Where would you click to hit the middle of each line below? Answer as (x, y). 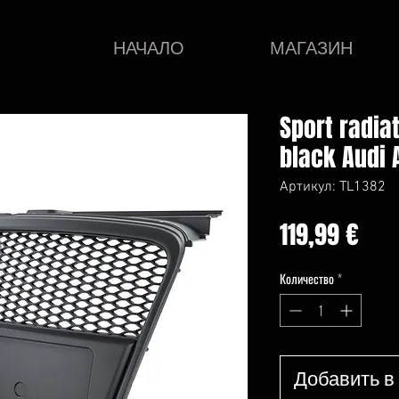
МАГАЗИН (311, 47)
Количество (307, 278)
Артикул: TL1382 (333, 187)
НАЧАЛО (148, 47)
